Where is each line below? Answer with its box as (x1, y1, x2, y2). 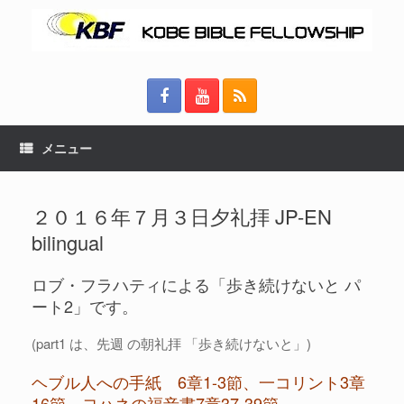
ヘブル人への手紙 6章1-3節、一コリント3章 (32, 369, 365, 393)
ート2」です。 (32, 293, 138, 317)
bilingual (32, 227, 104, 256)
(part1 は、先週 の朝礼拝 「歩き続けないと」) (32, 333, 311, 353)
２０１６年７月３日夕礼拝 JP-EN (32, 201, 332, 230)
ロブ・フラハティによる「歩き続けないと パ (32, 271, 361, 296)
